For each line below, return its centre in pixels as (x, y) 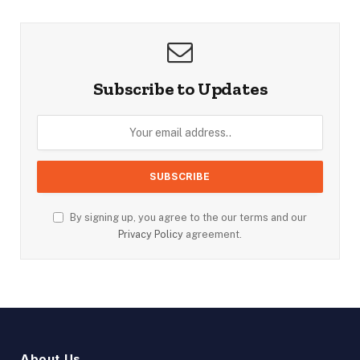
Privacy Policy (151, 234)
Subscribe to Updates (180, 88)
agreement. (213, 234)
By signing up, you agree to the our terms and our (187, 217)
